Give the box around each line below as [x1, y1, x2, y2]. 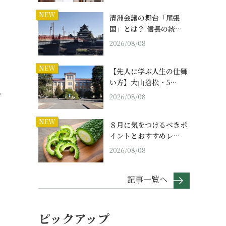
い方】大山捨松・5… [109, 77, 177, 88]
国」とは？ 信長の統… [109, 24, 182, 34]
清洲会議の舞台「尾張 [109, 13, 180, 23]
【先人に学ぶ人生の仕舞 [109, 66, 187, 77]
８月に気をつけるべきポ [109, 120, 187, 130]
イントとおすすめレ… [109, 131, 180, 141]
